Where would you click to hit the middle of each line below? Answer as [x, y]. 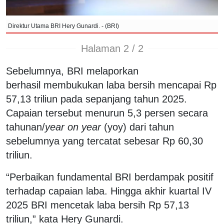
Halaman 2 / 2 [112, 49]
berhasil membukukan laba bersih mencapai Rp [111, 85]
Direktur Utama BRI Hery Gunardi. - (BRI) [63, 26]
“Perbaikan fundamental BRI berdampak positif [110, 177]
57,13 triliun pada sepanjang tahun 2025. [96, 99]
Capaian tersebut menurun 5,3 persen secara [107, 113]
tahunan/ [25, 127]
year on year [73, 127]
